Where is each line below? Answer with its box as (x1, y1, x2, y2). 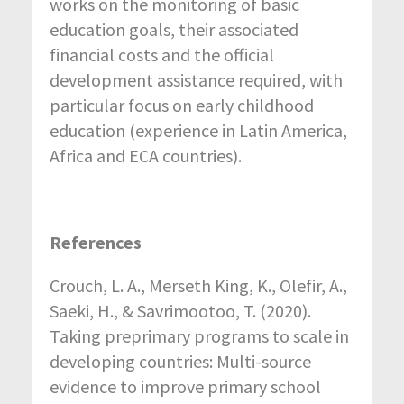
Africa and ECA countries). (50, 144, 242, 168)
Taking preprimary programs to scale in (50, 325, 349, 348)
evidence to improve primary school (50, 375, 321, 399)
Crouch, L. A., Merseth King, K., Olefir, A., (50, 274, 347, 298)
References (50, 231, 142, 254)
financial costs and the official (50, 43, 274, 67)
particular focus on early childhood (50, 94, 314, 117)
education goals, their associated (50, 18, 298, 41)
